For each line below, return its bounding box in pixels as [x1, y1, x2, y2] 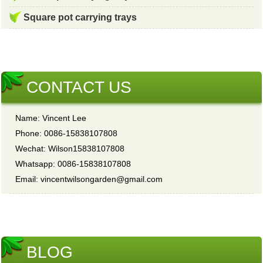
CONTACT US [26, 77, 132, 96]
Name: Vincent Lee [15, 113, 87, 123]
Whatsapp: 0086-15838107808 [15, 159, 131, 168]
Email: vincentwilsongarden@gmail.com [15, 174, 163, 184]
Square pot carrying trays [23, 12, 137, 22]
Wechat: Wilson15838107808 [15, 143, 125, 153]
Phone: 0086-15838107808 [15, 128, 118, 138]
